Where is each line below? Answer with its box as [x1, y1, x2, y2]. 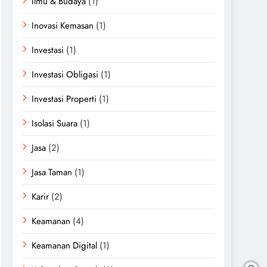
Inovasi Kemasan [32, 19, 94, 32]
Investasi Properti [32, 92, 97, 105]
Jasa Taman [32, 166, 72, 179]
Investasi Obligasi [32, 68, 98, 81]
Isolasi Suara [32, 117, 77, 130]
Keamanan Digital [32, 239, 97, 252]
